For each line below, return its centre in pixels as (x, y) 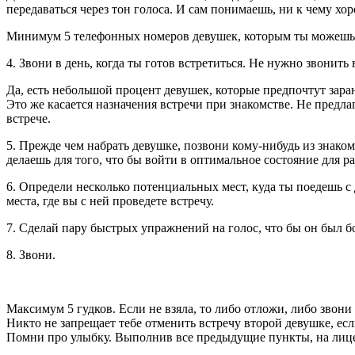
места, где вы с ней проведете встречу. (110, 200)
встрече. (29, 118)
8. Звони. (31, 254)
